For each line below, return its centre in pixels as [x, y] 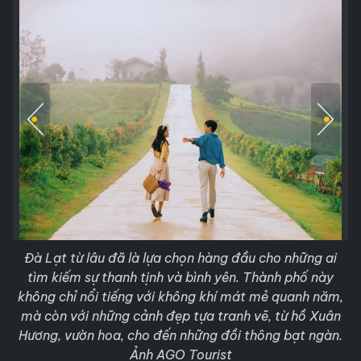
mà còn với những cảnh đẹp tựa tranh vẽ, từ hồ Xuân [180, 316]
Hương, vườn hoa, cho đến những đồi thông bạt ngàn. [180, 335]
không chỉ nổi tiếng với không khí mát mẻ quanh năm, [180, 297]
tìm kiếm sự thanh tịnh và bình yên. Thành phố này [180, 277]
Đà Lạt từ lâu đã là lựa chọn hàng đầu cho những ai [180, 258]
